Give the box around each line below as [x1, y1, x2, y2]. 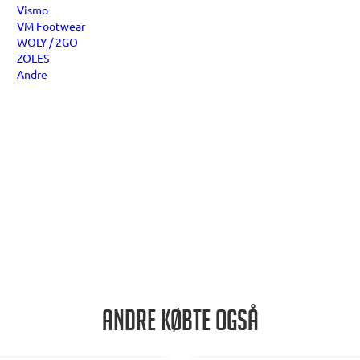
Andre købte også [101, 306, 259, 342]
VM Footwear [17, 18, 85, 33]
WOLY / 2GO [17, 35, 78, 49]
